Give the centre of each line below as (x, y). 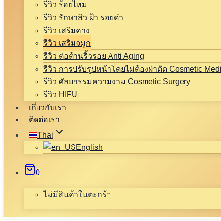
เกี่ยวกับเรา (47, 107)
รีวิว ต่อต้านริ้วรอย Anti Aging (94, 56)
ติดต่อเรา (44, 120)
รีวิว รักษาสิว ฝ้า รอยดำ (83, 18)
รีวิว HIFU (60, 94)
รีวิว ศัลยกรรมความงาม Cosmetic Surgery (117, 82)
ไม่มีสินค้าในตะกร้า (77, 195)
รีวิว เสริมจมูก (67, 43)
